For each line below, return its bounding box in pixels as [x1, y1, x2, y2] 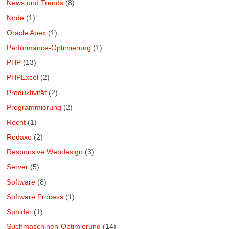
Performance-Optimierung [7, 43, 91, 52]
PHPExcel [7, 73, 39, 82]
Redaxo [7, 133, 32, 142]
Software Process [7, 192, 64, 201]
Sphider [7, 208, 32, 216]
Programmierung [7, 103, 62, 111]
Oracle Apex [7, 28, 47, 37]
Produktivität [7, 88, 47, 97]
